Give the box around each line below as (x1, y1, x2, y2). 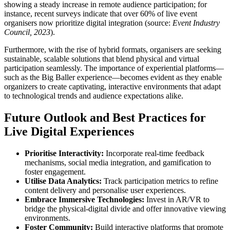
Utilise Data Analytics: (25, 177, 102, 186)
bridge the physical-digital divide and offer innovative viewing (25, 204, 226, 214)
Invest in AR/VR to (144, 195, 209, 204)
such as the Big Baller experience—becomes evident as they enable (4, 73, 222, 82)
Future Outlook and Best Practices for (4, 111, 206, 125)
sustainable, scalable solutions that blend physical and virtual (4, 54, 199, 64)
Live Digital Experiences (4, 125, 134, 139)
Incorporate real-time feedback (104, 149, 204, 158)
